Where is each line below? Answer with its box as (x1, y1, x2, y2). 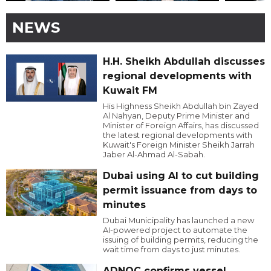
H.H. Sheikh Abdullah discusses (102, 55, 265, 67)
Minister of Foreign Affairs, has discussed (102, 120, 259, 130)
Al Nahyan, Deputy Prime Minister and (102, 110, 250, 120)
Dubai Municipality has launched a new (102, 215, 254, 225)
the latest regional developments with (102, 129, 252, 140)
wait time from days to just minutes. (102, 244, 240, 254)
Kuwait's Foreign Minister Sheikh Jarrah (102, 139, 255, 149)
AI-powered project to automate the (102, 224, 247, 235)
